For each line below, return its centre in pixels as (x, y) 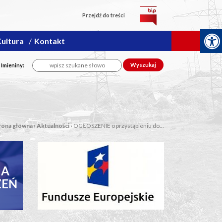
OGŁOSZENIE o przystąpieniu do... (119, 126)
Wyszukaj (143, 65)
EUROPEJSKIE (101, 184)
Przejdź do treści (104, 15)
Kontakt (50, 41)
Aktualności (53, 126)
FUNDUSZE (101, 171)
